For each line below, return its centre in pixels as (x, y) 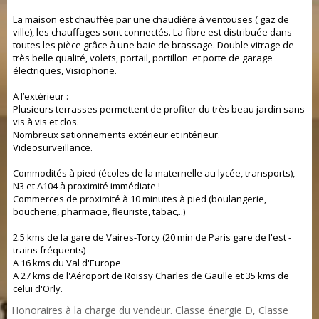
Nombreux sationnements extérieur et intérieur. (116, 135)
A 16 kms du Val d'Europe (67, 263)
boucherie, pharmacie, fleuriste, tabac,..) (99, 211)
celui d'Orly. (38, 288)
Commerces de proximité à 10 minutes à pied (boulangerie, (140, 199)
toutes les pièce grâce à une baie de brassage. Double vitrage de (153, 45)
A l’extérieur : (41, 96)
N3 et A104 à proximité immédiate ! (87, 186)
